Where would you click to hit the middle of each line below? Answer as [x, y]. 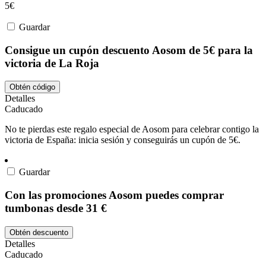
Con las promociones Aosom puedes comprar [114, 195]
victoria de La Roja [52, 63]
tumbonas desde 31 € [56, 208]
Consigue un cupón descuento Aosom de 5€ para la [129, 50]
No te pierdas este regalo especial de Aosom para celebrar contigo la [132, 129]
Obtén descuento [39, 232]
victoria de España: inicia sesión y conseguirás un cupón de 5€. [123, 140]
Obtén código [32, 87]
